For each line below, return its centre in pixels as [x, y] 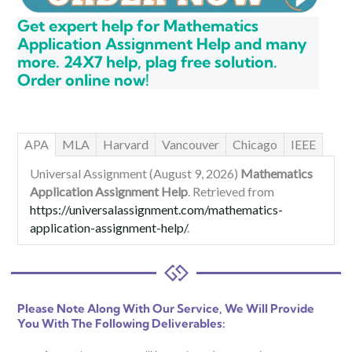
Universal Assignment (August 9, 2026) [135, 174]
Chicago [255, 145]
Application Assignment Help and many [162, 44]
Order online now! [83, 80]
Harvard [126, 145]
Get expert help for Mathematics [138, 26]
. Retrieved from [231, 192]
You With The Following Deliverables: [121, 324]
